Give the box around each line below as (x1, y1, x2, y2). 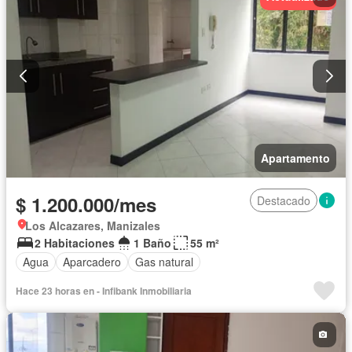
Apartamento (261, 149, 330, 166)
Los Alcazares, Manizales (25, 217, 160, 233)
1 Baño (134, 234, 171, 251)
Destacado (257, 192, 310, 208)
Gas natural (135, 254, 193, 270)
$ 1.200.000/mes (16, 190, 156, 218)
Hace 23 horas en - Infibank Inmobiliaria (16, 283, 192, 298)
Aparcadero (63, 254, 121, 270)
